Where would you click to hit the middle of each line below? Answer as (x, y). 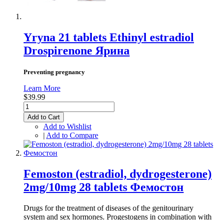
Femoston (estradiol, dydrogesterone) (118, 174)
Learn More (42, 88)
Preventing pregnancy (54, 72)
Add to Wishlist (67, 126)
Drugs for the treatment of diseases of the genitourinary (109, 208)
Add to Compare (72, 135)
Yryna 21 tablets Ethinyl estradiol (109, 37)
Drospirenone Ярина (77, 50)
